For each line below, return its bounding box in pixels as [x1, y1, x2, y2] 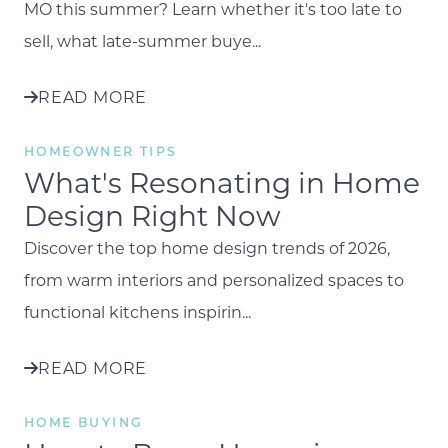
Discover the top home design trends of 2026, [24, 237, 390, 259]
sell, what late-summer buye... [24, 30, 261, 52]
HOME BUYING [24, 413, 143, 430]
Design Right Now [24, 197, 281, 234]
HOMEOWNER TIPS [24, 142, 177, 159]
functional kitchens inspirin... [24, 301, 251, 323]
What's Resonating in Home [24, 164, 420, 201]
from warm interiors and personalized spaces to [24, 269, 404, 291]
